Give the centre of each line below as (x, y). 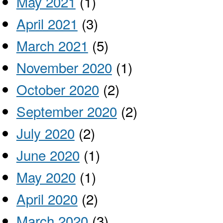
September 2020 (66, 111)
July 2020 (45, 133)
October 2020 (57, 89)
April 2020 (47, 199)
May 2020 (46, 177)
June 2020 (48, 155)
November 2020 (64, 67)
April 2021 (47, 23)
